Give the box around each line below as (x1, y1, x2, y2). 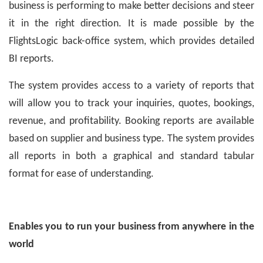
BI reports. (9, 53, 54, 65)
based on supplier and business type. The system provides (9, 133, 254, 144)
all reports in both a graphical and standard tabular (9, 150, 254, 162)
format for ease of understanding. (9, 168, 154, 180)
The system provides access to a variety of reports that (9, 80, 254, 92)
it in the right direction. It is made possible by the (9, 18, 254, 29)
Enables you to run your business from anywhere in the (9, 221, 254, 232)
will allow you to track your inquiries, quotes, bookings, (9, 97, 254, 109)
